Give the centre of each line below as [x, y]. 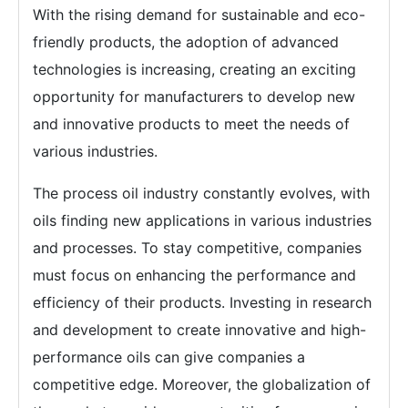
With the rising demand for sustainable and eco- [199, 15]
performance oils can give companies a [169, 357]
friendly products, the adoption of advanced [186, 42]
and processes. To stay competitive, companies [197, 248]
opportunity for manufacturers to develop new [194, 97]
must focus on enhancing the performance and [194, 275]
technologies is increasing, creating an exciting [194, 69]
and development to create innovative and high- [199, 330]
